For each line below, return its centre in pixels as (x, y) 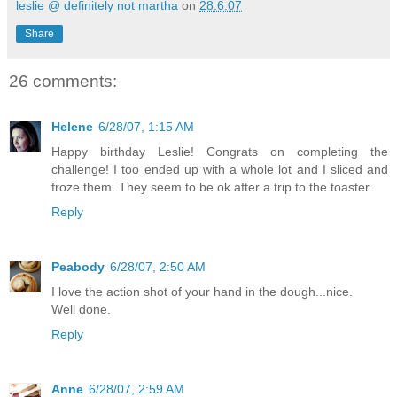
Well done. (81, 310)
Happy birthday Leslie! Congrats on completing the (220, 152)
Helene (72, 127)
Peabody (78, 267)
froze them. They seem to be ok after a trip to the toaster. (212, 187)
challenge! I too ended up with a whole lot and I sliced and (220, 170)
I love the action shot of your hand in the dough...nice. (202, 292)
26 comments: (63, 81)
